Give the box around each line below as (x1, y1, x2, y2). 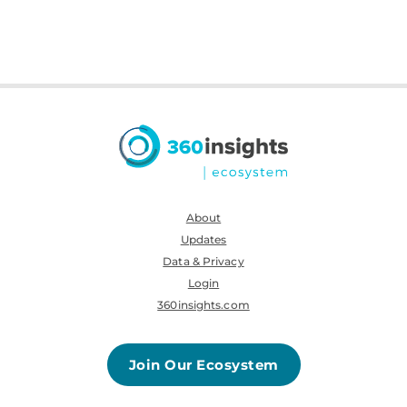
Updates (180, 233, 227, 246)
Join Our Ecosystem (128, 356, 279, 373)
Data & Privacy (163, 254, 244, 268)
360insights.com (157, 298, 250, 312)
